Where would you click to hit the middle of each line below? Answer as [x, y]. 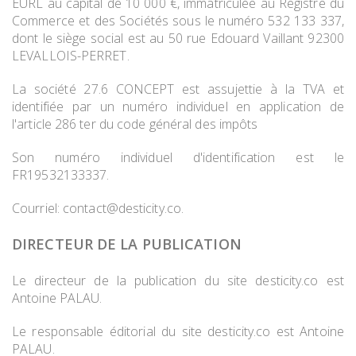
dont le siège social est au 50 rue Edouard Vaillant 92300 [178, 38]
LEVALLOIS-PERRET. [71, 56]
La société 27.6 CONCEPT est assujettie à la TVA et [178, 89]
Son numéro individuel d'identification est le [178, 157]
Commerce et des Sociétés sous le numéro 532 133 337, [178, 21]
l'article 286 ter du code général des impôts [135, 124]
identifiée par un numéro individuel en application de [178, 106]
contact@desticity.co [122, 208]
